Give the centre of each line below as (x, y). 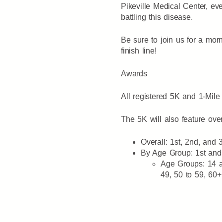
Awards (134, 74)
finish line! (139, 51)
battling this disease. (157, 17)
